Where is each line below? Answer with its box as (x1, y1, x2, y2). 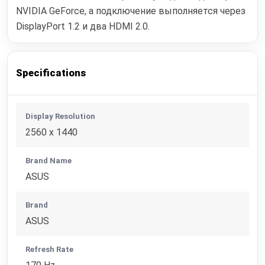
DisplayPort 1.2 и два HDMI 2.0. (16, 20, 150, 32)
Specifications (16, 66, 86, 79)
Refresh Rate (25, 245, 74, 254)
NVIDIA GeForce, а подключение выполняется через (16, 5, 246, 17)
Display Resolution (25, 112, 96, 121)
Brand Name (25, 156, 72, 166)
